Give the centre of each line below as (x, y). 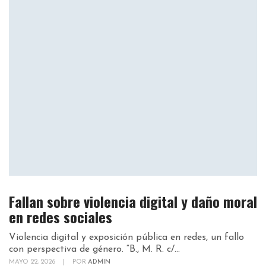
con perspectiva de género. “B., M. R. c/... (94, 249)
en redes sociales (61, 216)
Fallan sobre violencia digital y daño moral (133, 201)
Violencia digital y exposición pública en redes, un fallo (126, 237)
